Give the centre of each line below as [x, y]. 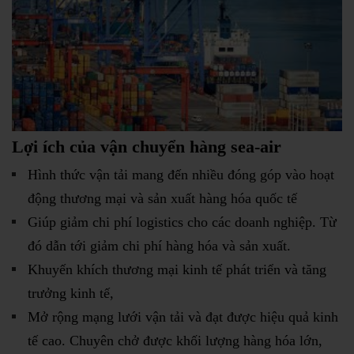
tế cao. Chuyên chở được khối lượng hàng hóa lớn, [175, 340]
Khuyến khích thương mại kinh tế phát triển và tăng [177, 269]
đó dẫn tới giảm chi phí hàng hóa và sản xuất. [159, 245]
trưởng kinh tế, [71, 293]
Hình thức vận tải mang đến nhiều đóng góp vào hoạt [181, 174]
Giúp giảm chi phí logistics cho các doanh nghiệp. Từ [182, 222]
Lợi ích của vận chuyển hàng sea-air [147, 146]
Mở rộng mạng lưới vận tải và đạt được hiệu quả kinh [183, 316]
